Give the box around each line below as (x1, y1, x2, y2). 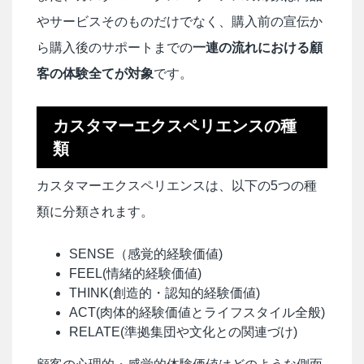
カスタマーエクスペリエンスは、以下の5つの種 (37, 178, 317, 193)
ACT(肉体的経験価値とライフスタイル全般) (69, 305, 325, 319)
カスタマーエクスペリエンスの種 (53, 116, 297, 135)
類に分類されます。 (37, 204, 154, 219)
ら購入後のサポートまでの (37, 40, 193, 54)
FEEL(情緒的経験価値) (69, 266, 201, 280)
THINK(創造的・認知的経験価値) (69, 285, 260, 300)
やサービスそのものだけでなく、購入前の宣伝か (37, 14, 323, 28)
